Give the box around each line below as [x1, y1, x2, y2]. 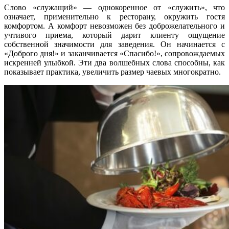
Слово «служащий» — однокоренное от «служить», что [4, 3, 225, 12]
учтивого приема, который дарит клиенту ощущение [4, 31, 225, 40]
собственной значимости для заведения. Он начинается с [4, 40, 225, 49]
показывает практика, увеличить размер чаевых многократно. [4, 67, 221, 77]
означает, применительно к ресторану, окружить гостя [4, 12, 225, 21]
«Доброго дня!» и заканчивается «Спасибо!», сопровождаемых [4, 49, 225, 58]
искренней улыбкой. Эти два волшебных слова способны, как [4, 58, 225, 67]
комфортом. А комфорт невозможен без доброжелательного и [4, 21, 225, 31]
